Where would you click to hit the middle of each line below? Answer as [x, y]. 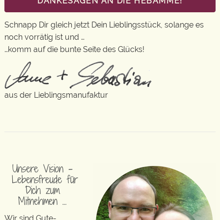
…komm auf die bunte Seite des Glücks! [74, 49]
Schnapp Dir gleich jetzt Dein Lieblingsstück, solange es [104, 25]
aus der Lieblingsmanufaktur [56, 95]
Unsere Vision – [42, 168]
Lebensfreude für [42, 179]
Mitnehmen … [42, 201]
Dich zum [42, 190]
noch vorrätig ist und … [44, 37]
